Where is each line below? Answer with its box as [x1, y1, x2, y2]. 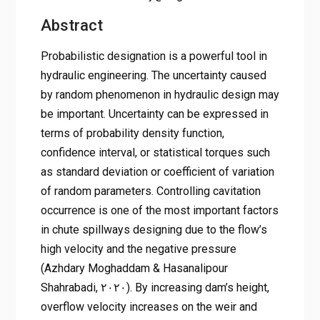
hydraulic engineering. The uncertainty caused [40, 69, 266, 83]
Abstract [40, 16, 103, 35]
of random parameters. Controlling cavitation [40, 184, 261, 199]
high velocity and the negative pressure [40, 242, 236, 256]
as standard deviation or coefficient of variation [40, 165, 274, 179]
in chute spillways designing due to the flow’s [40, 223, 267, 237]
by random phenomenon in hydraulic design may [40, 88, 279, 102]
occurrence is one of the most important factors [40, 204, 279, 218]
